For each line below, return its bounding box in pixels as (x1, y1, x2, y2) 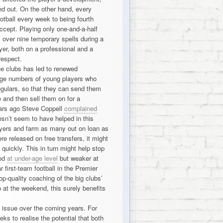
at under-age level (6, 153, 58, 163)
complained (64, 104, 97, 113)
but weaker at (57, 153, 99, 163)
